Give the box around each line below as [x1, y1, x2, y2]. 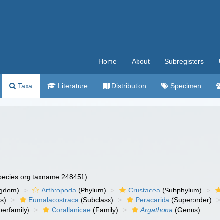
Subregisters [165, 57, 204, 65]
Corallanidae [52, 206, 91, 214]
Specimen [168, 82, 201, 90]
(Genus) [173, 206, 201, 214]
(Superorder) [169, 196, 212, 204]
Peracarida [136, 196, 170, 204]
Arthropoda [41, 186, 77, 194]
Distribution [110, 82, 146, 90]
